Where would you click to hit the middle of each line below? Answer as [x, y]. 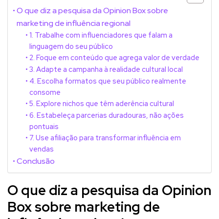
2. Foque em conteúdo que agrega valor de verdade [114, 57]
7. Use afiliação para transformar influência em [105, 137]
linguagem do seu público [71, 46]
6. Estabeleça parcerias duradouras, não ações [106, 115]
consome [45, 92]
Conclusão [36, 161]
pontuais [44, 126]
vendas [41, 149]
